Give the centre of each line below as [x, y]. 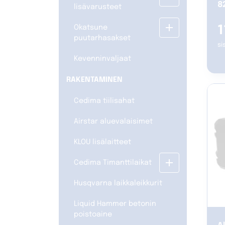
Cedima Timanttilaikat [113, 163]
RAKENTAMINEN [94, 80]
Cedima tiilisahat [104, 101]
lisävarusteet [98, 7]
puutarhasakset [102, 38]
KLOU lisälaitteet [102, 142]
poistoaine [93, 215]
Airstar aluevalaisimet [113, 122]
